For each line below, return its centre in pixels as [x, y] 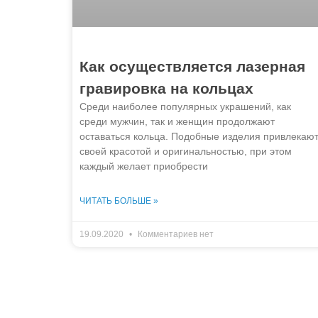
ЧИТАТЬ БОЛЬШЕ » [119, 201]
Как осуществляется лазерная [192, 66]
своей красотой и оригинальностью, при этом [186, 151]
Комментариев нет [175, 234]
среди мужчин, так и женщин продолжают [177, 121]
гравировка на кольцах [166, 88]
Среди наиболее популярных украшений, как [185, 106]
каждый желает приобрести [144, 166]
